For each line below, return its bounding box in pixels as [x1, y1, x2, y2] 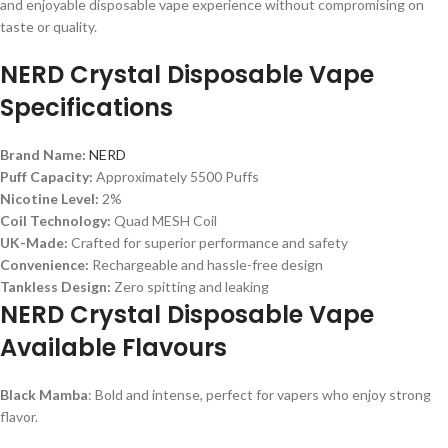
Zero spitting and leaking [111, 277, 269, 295]
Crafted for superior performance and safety [68, 233, 348, 251]
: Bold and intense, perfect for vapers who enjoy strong [88, 385, 431, 403]
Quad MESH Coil [111, 211, 217, 229]
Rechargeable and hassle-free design [89, 255, 323, 273]
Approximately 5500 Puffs [93, 167, 259, 185]
